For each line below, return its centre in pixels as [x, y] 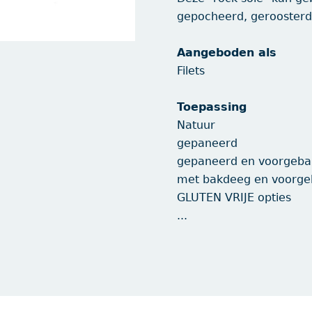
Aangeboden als [229, 53]
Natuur [196, 125]
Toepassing [214, 107]
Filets [191, 71]
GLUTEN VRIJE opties [236, 197]
